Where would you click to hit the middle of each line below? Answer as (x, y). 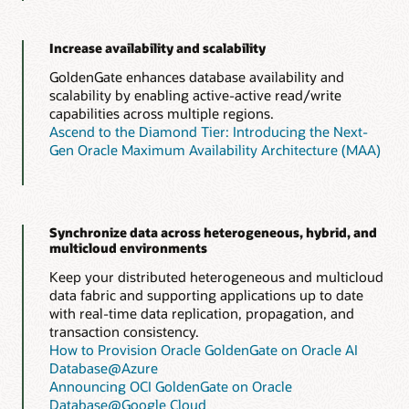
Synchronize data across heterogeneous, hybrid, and (213, 233)
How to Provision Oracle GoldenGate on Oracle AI (203, 350)
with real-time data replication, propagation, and (201, 314)
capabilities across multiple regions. (161, 114)
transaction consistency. (124, 332)
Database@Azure (103, 368)
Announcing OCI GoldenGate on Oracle (170, 387)
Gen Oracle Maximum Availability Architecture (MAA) (215, 150)
